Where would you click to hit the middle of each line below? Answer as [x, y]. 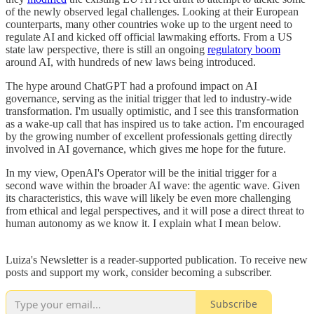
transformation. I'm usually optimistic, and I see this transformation [152, 111]
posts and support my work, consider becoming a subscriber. [139, 272]
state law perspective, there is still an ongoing [107, 49]
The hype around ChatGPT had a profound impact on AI [131, 86]
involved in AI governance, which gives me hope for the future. [146, 149]
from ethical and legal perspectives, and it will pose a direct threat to [155, 210]
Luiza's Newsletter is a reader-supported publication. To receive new [157, 259]
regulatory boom [244, 49]
